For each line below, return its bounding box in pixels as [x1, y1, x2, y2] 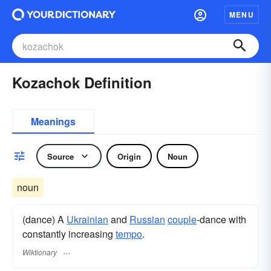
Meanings [31, 114, 76, 128]
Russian [129, 212, 165, 226]
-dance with [197, 212, 246, 226]
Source [47, 150, 74, 162]
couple [168, 212, 197, 226]
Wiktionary [22, 247, 57, 258]
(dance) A [22, 212, 67, 226]
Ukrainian [67, 212, 108, 226]
